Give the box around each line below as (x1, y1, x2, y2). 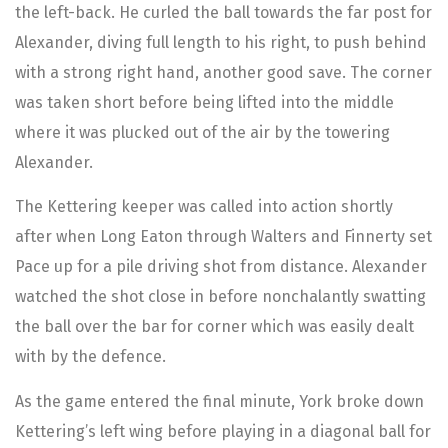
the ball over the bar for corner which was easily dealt (15, 317, 414, 337)
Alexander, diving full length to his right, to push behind (15, 33, 427, 53)
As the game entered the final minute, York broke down (15, 391, 424, 411)
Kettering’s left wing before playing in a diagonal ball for (15, 421, 431, 441)
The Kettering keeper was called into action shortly (15, 197, 393, 217)
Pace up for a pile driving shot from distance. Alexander (15, 257, 427, 277)
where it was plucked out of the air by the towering (15, 123, 390, 143)
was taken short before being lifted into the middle (15, 93, 394, 113)
